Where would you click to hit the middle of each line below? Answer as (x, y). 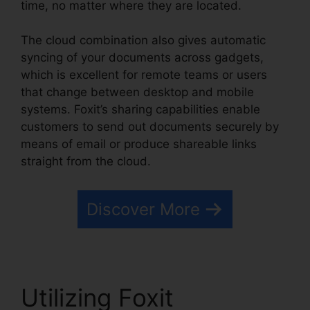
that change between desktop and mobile (137, 92)
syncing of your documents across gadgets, (142, 58)
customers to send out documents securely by (150, 127)
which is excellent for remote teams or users (144, 75)
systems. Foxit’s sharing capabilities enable (140, 110)
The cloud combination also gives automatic (143, 40)
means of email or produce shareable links (139, 144)
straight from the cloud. (86, 162)
